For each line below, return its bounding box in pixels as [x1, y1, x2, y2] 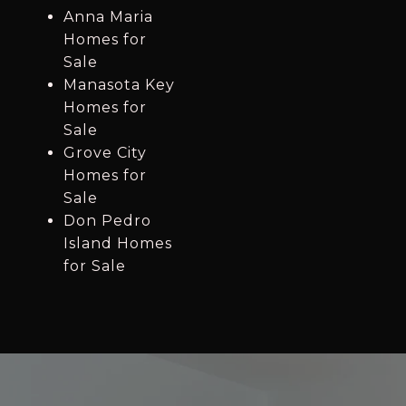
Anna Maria [63, 8, 153, 26]
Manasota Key [63, 76, 175, 94]
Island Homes [63, 235, 172, 253]
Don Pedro [63, 212, 151, 230]
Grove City [63, 144, 147, 162]
